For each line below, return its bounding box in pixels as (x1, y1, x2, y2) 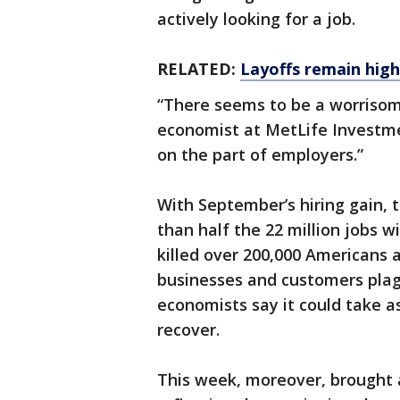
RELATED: (157, 58, 240, 79)
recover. (157, 319, 220, 340)
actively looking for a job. (157, 8, 355, 29)
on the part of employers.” (157, 144, 363, 165)
